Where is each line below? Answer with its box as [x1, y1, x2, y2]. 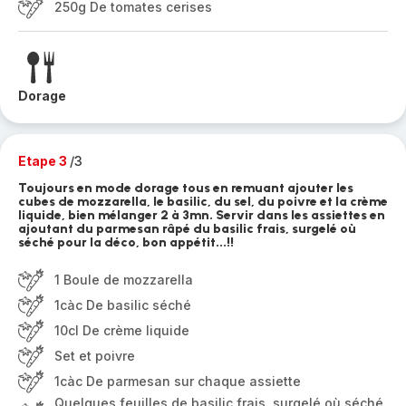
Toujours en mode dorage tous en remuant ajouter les [18, 180, 353, 196]
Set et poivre [54, 348, 135, 363]
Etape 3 [18, 153, 70, 169]
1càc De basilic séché [54, 297, 191, 313]
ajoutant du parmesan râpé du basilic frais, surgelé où [18, 221, 356, 237]
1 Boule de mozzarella [54, 272, 193, 287]
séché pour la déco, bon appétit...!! [18, 235, 234, 250]
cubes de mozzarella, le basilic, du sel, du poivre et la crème [18, 194, 388, 209]
